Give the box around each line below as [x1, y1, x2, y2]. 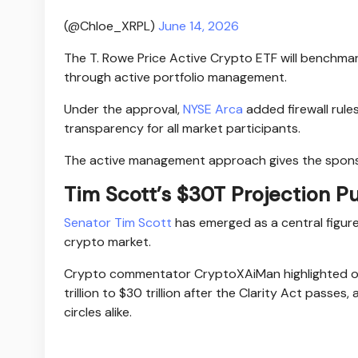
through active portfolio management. [64, 68, 287, 86]
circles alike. [64, 303, 132, 320]
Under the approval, [64, 100, 180, 117]
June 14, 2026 [158, 17, 239, 34]
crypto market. [64, 233, 151, 250]
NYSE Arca [180, 100, 243, 117]
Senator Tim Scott [64, 213, 172, 231]
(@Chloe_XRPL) [64, 17, 158, 34]
